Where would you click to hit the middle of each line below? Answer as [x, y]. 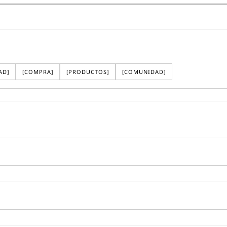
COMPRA [38, 72]
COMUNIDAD [144, 72]
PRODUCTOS [88, 72]
